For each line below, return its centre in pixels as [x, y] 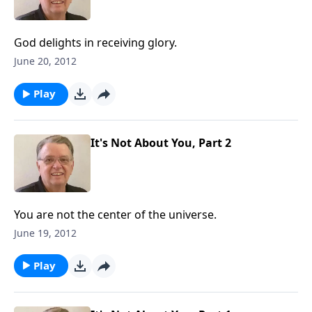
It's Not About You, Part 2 [161, 143]
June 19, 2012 [45, 233]
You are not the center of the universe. [115, 214]
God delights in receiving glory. [95, 42]
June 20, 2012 [45, 61]
